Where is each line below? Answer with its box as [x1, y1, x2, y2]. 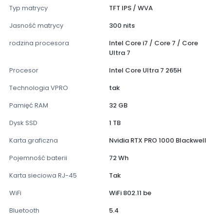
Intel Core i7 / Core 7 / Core [109, 38, 198, 48]
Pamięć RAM [9, 101, 48, 110]
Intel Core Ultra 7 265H [109, 66, 182, 75]
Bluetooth [9, 206, 39, 216]
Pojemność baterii [9, 153, 67, 163]
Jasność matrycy [9, 21, 63, 31]
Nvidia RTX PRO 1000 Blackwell [109, 136, 206, 145]
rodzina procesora [9, 38, 69, 48]
